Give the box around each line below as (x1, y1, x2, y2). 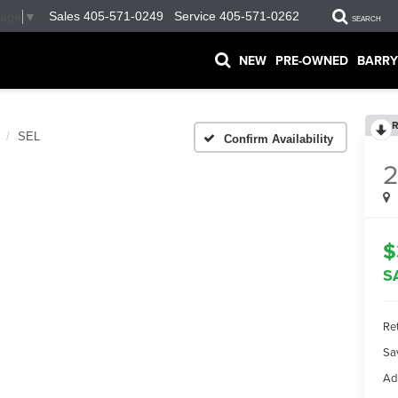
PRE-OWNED (275, 51, 348, 69)
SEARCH (352, 14, 381, 23)
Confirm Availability (224, 131, 333, 146)
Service (174, 9, 216, 24)
